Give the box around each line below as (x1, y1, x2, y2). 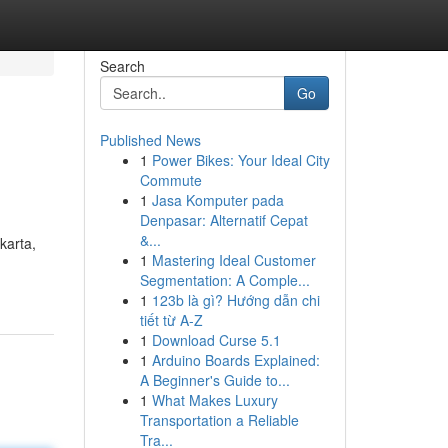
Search (99, 56, 145, 76)
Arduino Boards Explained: (151, 350, 320, 370)
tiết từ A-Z (139, 310, 203, 330)
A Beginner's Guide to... (139, 370, 290, 390)
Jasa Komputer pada (151, 190, 284, 210)
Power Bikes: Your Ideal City (151, 150, 330, 170)
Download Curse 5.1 (151, 330, 281, 350)
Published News (99, 130, 201, 150)
